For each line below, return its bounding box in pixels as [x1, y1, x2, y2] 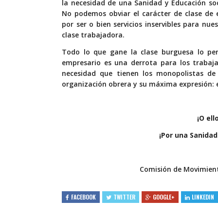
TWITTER [113, 193, 135, 201]
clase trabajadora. [62, 30, 125, 40]
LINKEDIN [192, 193, 214, 201]
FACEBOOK [71, 193, 96, 201]
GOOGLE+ [153, 193, 175, 201]
